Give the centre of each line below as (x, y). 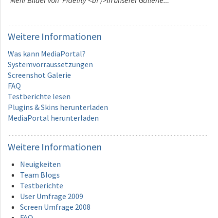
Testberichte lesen (39, 96)
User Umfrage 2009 (52, 196)
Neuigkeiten (40, 164)
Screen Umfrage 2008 (55, 207)
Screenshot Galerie (39, 75)
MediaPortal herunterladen (53, 118)
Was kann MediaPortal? (47, 54)
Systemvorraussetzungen (50, 64)
